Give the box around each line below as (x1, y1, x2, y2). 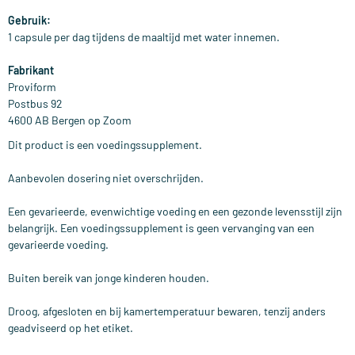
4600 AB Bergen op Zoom (8, 113, 132, 128)
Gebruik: (8, 13, 51, 28)
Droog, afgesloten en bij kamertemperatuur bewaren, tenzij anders (8, 304, 326, 319)
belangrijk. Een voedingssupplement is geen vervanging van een (8, 221, 315, 235)
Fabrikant (8, 63, 54, 78)
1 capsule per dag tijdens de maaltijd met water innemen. (8, 30, 280, 44)
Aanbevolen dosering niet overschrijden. (8, 171, 204, 185)
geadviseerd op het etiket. (8, 321, 133, 335)
